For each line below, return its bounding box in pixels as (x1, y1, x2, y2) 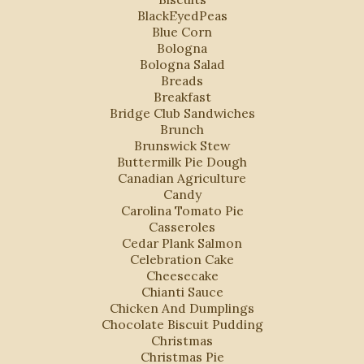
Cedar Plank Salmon (122, 235, 242, 252)
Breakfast (153, 89, 211, 106)
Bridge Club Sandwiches (109, 105, 255, 122)
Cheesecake (145, 267, 219, 284)
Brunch (160, 121, 204, 138)
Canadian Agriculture (118, 170, 246, 187)
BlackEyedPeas (136, 7, 227, 24)
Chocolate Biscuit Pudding (101, 316, 263, 333)
